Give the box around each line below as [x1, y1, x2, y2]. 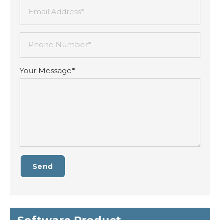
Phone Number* [28, 40, 91, 49]
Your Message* [20, 66, 75, 75]
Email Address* [28, 7, 84, 16]
